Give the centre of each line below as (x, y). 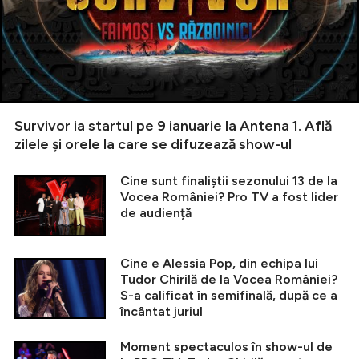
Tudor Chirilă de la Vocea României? (229, 279)
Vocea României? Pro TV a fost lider (229, 196)
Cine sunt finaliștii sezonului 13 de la (229, 180)
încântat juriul (161, 311)
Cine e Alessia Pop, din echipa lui (219, 263)
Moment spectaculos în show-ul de (226, 346)
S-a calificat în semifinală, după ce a (229, 295)
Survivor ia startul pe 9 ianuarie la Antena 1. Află (173, 125)
